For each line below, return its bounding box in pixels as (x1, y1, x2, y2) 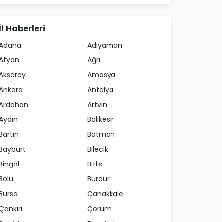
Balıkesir (87, 114, 114, 124)
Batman (87, 129, 115, 139)
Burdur (87, 173, 110, 184)
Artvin (87, 99, 107, 110)
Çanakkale (87, 188, 123, 199)
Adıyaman (87, 40, 122, 50)
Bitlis (87, 159, 102, 169)
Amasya (87, 69, 115, 80)
